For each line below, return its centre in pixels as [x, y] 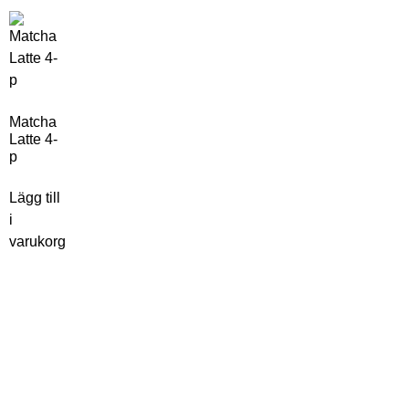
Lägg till [35, 197]
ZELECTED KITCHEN [99, 347]
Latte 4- [33, 139]
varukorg [37, 241]
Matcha [33, 121]
